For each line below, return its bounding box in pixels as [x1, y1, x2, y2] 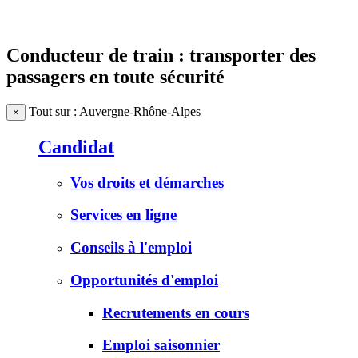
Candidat [38, 136, 114, 157]
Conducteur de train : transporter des [6, 44, 316, 66]
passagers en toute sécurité [6, 66, 225, 87]
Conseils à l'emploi [70, 239, 192, 257]
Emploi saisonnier [102, 336, 220, 354]
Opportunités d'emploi [70, 271, 218, 288]
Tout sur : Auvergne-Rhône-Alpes [29, 104, 201, 118]
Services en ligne [70, 206, 177, 224]
